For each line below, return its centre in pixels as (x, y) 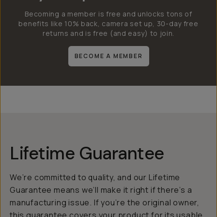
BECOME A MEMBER (108, 56)
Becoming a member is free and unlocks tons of (108, 14)
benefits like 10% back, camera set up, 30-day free (108, 23)
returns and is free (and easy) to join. (108, 33)
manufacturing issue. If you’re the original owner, (105, 202)
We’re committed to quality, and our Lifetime (95, 177)
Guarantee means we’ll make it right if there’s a (101, 190)
